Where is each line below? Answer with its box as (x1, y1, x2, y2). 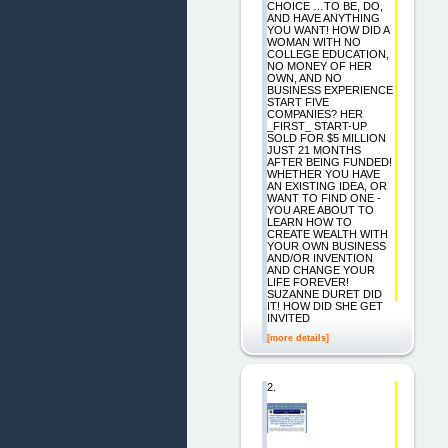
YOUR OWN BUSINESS (266, 240, 386, 253)
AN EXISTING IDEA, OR (266, 180, 387, 193)
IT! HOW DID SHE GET (266, 300, 383, 313)
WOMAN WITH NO (266, 36, 361, 49)
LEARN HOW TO (266, 216, 352, 229)
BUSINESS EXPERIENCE (266, 84, 393, 97)
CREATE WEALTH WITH (266, 228, 388, 241)
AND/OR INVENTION (266, 252, 373, 265)
